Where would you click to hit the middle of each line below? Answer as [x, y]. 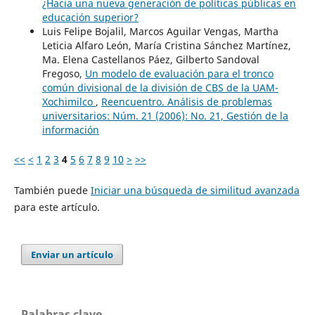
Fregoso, [63, 73]
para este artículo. [57, 207]
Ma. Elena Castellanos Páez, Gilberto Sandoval [150, 59]
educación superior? [90, 17]
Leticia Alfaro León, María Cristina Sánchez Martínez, [166, 45]
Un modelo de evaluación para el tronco [179, 73]
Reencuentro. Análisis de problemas [186, 101]
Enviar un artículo [72, 254]
